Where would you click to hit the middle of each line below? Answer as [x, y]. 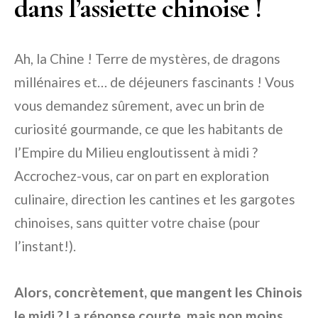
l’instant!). [45, 246]
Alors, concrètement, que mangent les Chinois [158, 292]
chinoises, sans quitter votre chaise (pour [137, 223]
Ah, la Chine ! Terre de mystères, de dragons [147, 59]
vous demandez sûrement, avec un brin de [139, 106]
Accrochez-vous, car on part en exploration [142, 176]
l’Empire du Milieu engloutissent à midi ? [136, 153]
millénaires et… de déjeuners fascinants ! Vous [154, 82]
